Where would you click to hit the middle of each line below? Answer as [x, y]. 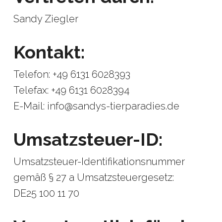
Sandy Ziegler [46, 19]
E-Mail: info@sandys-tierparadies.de [96, 106]
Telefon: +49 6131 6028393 [72, 74]
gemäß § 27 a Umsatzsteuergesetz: [93, 177]
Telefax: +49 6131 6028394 [71, 90]
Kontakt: [49, 52]
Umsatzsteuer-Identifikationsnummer [99, 162]
